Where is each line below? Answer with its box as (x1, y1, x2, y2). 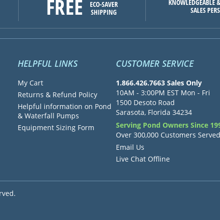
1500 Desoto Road (115, 97, 175, 107)
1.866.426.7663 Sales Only (115, 78, 202, 87)
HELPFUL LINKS (17, 57, 78, 70)
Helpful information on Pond (17, 101, 111, 111)
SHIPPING (90, 7, 117, 17)
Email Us (115, 142, 144, 152)
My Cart (17, 78, 43, 87)
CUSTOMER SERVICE (115, 57, 193, 70)
